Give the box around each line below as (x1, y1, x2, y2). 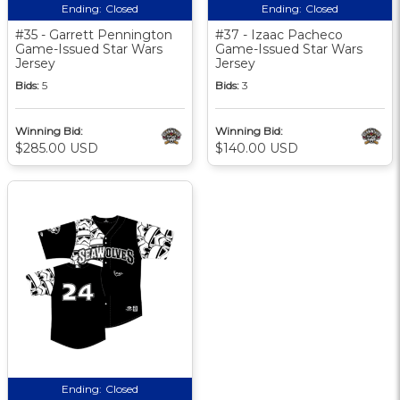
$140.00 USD (215, 139, 298, 156)
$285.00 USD (15, 139, 98, 156)
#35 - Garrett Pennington (15, 26, 172, 43)
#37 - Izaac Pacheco (215, 26, 343, 43)
